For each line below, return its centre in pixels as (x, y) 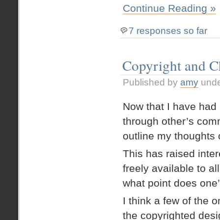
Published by (151, 82)
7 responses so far (168, 30)
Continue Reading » (169, 8)
